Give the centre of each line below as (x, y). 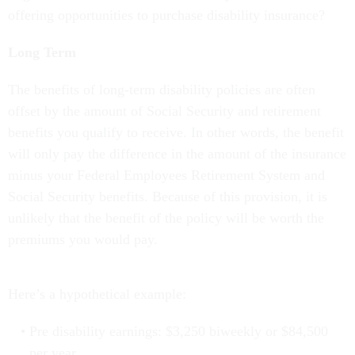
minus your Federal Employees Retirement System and (166, 176)
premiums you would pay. (85, 240)
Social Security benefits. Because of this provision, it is (168, 197)
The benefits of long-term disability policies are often (162, 90)
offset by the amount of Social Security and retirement (164, 111)
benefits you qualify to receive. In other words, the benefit (176, 133)
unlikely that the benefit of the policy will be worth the (166, 218)
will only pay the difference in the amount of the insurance (177, 154)
